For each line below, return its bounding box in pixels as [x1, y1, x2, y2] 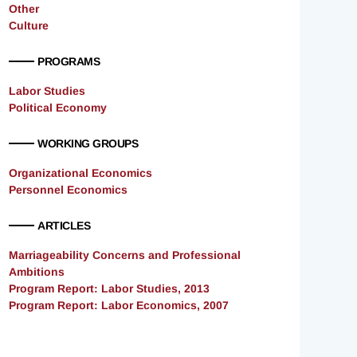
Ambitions [9, 265, 65, 279]
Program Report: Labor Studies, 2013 [9, 282, 210, 296]
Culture [9, 19, 49, 33]
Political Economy [9, 101, 107, 115]
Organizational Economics [9, 167, 152, 180]
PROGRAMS [37, 55, 100, 69]
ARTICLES [37, 219, 90, 233]
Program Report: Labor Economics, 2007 [9, 299, 229, 312]
